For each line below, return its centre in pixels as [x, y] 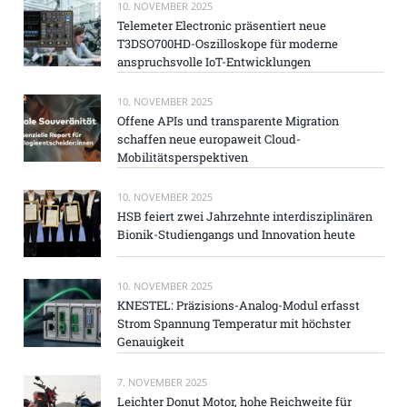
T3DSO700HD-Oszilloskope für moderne [228, 43]
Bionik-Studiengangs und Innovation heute [236, 235]
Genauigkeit [151, 342]
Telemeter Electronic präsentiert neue [222, 25]
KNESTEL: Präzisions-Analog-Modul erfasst [238, 306]
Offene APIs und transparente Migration [228, 120]
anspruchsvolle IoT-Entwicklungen [214, 61]
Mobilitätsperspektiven [183, 157]
